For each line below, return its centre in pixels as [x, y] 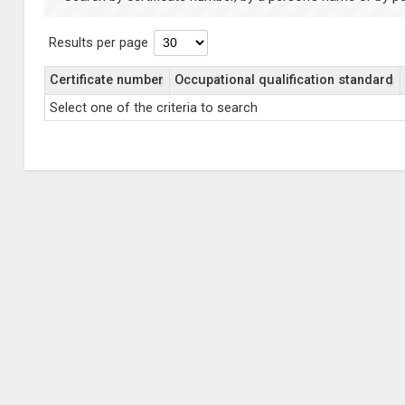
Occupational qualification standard [283, 80]
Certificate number [106, 80]
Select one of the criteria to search [153, 108]
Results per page [98, 43]
